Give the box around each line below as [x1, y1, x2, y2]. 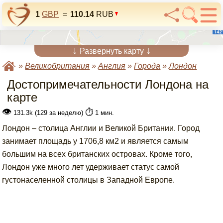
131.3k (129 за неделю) [11, 109, 86, 116]
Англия [98, 62, 126, 70]
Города [134, 62, 161, 70]
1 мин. [93, 109, 114, 116]
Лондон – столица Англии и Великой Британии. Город [2, 124, 200, 132]
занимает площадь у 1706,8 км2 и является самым [2, 137, 189, 145]
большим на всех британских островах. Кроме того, [2, 150, 193, 158]
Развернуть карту [77, 47, 146, 55]
